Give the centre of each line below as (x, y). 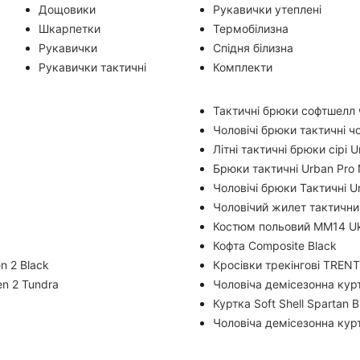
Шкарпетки (69, 29)
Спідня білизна (254, 48)
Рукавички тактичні (92, 67)
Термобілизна (251, 29)
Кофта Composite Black (274, 245)
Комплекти (243, 67)
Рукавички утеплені (268, 9)
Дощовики (67, 9)
